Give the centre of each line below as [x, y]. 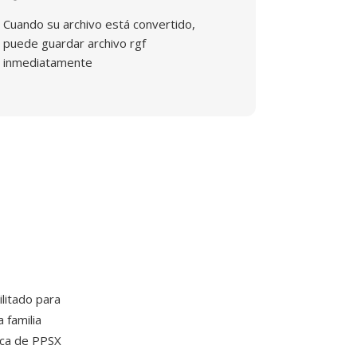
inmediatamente [48, 62]
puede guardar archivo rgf [75, 43]
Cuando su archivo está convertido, [100, 24]
